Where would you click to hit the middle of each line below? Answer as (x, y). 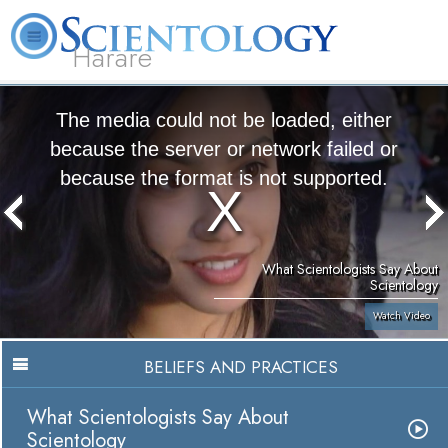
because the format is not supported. (224, 178)
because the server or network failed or (224, 149)
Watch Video (401, 316)
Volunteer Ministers (300, 91)
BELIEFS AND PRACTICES (241, 367)
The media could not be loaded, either (224, 120)
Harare (112, 57)
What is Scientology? (169, 91)
